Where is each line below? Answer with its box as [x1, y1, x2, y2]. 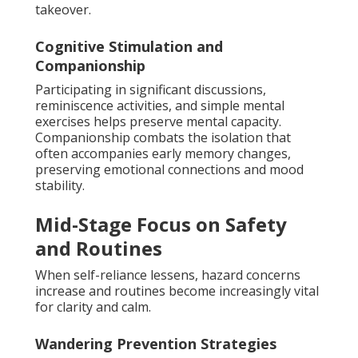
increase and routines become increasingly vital [35, 281, 319, 300]
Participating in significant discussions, [35, 80, 266, 98]
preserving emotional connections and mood [35, 160, 304, 178]
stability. [35, 176, 85, 194]
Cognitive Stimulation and [35, 36, 223, 56]
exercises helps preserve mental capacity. [35, 112, 281, 130]
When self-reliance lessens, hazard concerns [35, 265, 300, 284]
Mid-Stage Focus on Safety [35, 210, 287, 237]
